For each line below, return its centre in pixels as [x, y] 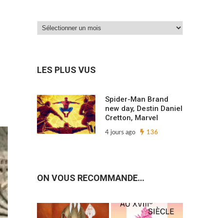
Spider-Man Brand [137, 100]
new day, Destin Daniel [144, 109]
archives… [54, 54]
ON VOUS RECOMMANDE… [91, 178]
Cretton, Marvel [132, 118]
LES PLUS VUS [66, 70]
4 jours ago [120, 133]
